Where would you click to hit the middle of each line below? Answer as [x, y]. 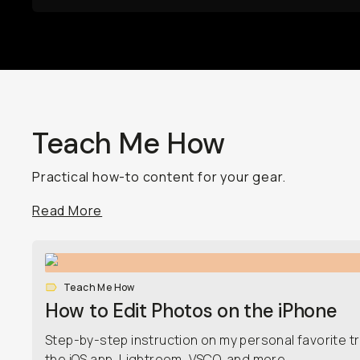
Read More [67, 211]
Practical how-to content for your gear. [160, 177]
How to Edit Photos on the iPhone [191, 311]
